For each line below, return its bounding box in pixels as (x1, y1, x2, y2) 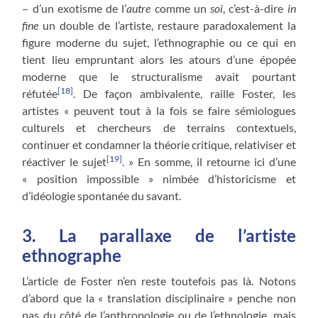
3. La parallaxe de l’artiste (22, 225, 296, 246)
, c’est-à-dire (223, 1, 287, 16)
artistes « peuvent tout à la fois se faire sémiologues (22, 104, 296, 118)
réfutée (22, 87, 58, 101)
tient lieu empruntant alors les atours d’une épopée (22, 53, 296, 67)
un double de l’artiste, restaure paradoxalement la (38, 18, 296, 33)
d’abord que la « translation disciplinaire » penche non (22, 291, 296, 305)
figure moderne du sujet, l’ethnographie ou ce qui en (22, 35, 296, 50)
